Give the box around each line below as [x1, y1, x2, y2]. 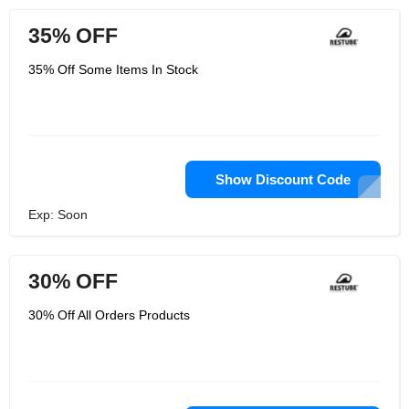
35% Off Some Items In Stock [28, 62, 198, 77]
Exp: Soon [28, 207, 88, 222]
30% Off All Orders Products [28, 308, 190, 322]
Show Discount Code [215, 172, 351, 187]
